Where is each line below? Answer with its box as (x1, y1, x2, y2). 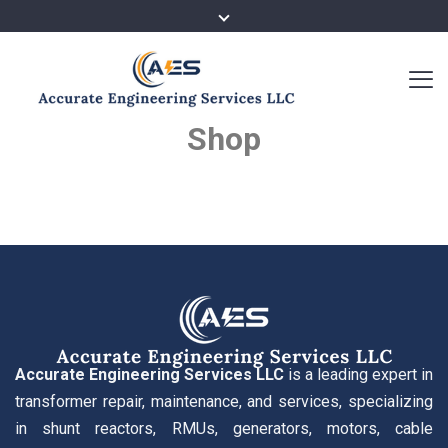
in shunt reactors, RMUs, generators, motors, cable (15, 418, 433, 438)
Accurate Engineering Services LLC (15, 364, 284, 384)
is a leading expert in (284, 364, 433, 384)
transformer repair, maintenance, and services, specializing (15, 391, 433, 411)
